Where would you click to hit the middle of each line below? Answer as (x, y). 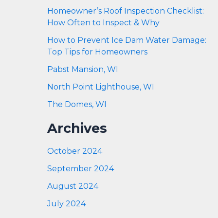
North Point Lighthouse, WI (100, 87)
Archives (77, 128)
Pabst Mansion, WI (82, 70)
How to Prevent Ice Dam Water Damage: (127, 40)
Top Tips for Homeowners (97, 52)
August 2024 (73, 186)
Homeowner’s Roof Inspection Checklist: (125, 11)
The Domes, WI (77, 105)
